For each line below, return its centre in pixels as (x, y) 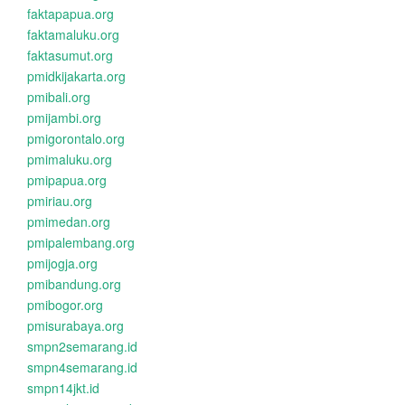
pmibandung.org (74, 284)
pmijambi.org (64, 118)
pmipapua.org (67, 180)
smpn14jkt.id (63, 388)
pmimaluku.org (70, 159)
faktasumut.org (70, 55)
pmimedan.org (69, 221)
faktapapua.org (71, 14)
